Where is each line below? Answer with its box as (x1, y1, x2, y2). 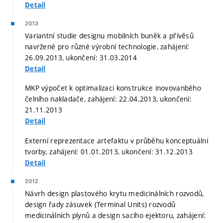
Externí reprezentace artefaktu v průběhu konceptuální (25, 135, 208, 145)
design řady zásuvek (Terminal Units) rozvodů (25, 199, 176, 209)
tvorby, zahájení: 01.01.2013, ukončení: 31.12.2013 (25, 146, 193, 156)
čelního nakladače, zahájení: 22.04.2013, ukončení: (25, 94, 192, 104)
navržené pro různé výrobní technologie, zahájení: (25, 41, 190, 51)
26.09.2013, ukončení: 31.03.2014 (25, 52, 137, 62)
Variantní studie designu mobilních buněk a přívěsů (25, 30, 194, 40)
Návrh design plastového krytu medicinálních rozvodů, (25, 188, 204, 198)
